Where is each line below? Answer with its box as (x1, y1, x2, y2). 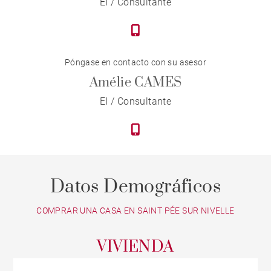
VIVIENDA (97, 237, 174, 258)
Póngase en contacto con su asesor (64, 57, 207, 68)
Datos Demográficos (50, 175, 221, 199)
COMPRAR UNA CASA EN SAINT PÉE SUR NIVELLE (36, 206, 235, 216)
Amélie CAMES (89, 74, 182, 91)
